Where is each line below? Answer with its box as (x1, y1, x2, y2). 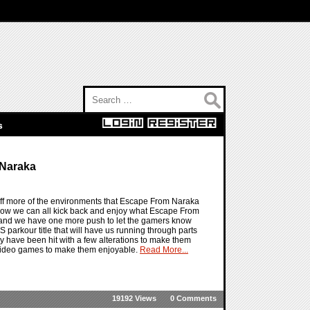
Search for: (85, 88, 126, 98)
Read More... (140, 245, 188, 255)
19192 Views (112, 294, 156, 302)
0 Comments (170, 294, 217, 302)
